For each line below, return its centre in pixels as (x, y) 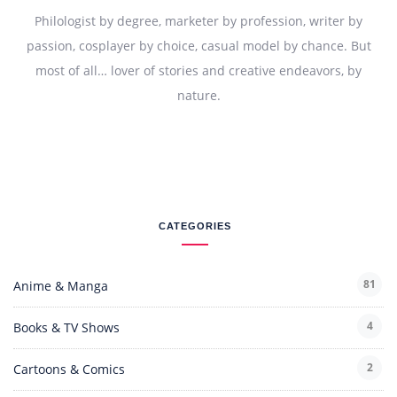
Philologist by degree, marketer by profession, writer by (198, 21)
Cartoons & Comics (69, 370)
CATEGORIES (195, 226)
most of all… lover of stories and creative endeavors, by (198, 71)
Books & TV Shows (66, 328)
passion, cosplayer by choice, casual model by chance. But (198, 46)
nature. (198, 96)
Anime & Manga (61, 286)
